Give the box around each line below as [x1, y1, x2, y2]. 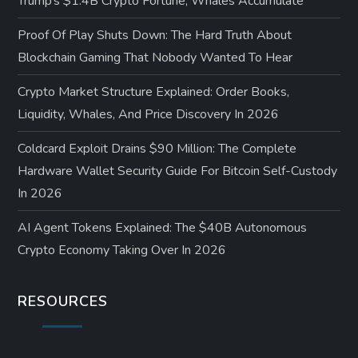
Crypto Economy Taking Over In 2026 [18, 241, 227, 259]
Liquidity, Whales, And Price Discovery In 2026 [18, 105, 280, 123]
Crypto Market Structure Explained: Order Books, [18, 82, 290, 101]
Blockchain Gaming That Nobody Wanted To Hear [18, 48, 293, 66]
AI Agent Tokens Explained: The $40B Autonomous [18, 218, 308, 237]
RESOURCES [18, 291, 108, 311]
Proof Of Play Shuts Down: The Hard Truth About [18, 26, 292, 44]
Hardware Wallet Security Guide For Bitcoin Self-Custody [18, 161, 338, 180]
